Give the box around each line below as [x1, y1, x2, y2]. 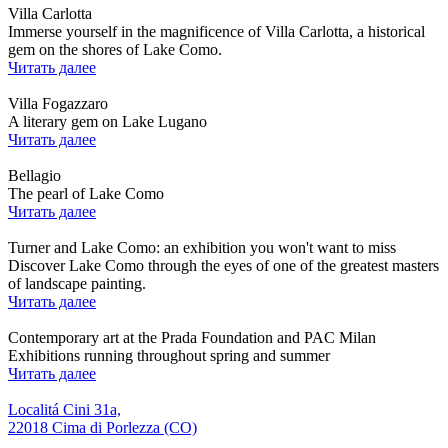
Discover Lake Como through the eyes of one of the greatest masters [8, 256, 439, 274]
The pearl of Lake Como [8, 184, 164, 202]
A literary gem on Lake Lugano [8, 112, 207, 130]
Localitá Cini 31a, [8, 400, 121, 418]
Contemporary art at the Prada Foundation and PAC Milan [8, 328, 376, 346]
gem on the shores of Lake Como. [8, 40, 222, 58]
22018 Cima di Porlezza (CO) [8, 418, 197, 436]
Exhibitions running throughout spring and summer [8, 346, 330, 364]
